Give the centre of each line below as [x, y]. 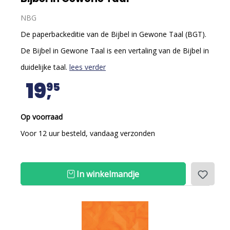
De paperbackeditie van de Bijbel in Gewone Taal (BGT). [113, 34]
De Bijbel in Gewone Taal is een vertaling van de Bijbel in [115, 51]
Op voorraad [42, 117]
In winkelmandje [107, 174]
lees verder [88, 67]
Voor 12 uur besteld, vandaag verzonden [88, 133]
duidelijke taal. [45, 67]
